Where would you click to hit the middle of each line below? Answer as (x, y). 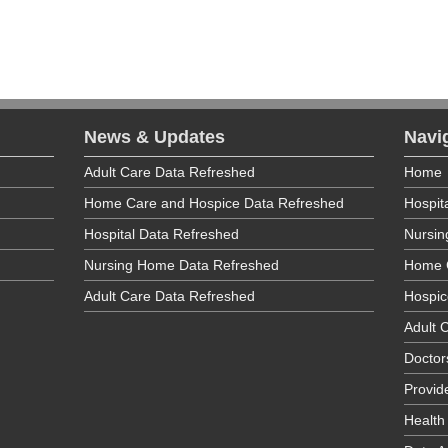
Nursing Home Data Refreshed (181, 265)
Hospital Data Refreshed (161, 234)
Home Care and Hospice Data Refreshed (214, 203)
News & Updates (154, 137)
